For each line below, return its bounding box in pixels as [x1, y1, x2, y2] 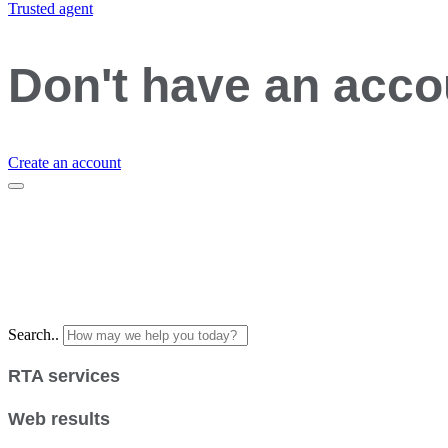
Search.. [8, 325, 59, 343]
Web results [8, 408, 110, 429]
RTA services [8, 365, 120, 386]
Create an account [8, 153, 121, 171]
